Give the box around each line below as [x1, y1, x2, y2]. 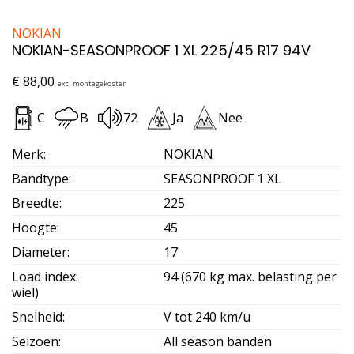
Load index [12, 267, 76, 285]
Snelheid [12, 307, 62, 326]
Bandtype [12, 169, 69, 187]
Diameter [12, 243, 67, 261]
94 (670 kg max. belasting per [164, 267, 337, 285]
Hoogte [12, 218, 57, 236]
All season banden [164, 332, 273, 350]
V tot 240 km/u [164, 307, 251, 326]
